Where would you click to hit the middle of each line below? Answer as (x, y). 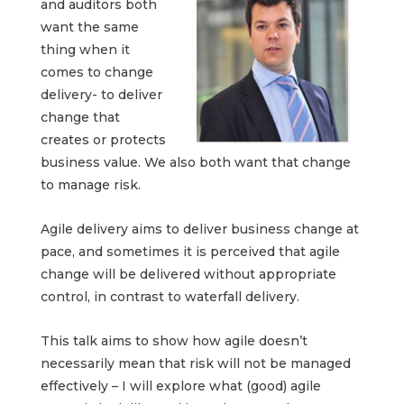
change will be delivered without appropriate (188, 275)
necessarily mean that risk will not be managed (196, 364)
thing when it (85, 50)
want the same (90, 28)
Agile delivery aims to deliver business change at (200, 230)
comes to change (97, 73)
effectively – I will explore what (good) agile (181, 386)
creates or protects (103, 140)
